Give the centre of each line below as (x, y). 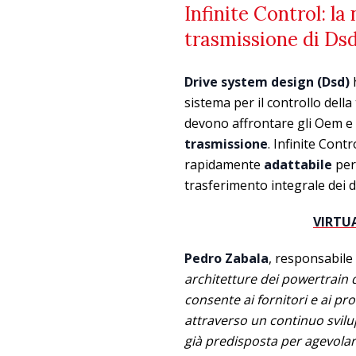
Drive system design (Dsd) (269, 81)
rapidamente (224, 164)
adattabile (298, 164)
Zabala (247, 258)
